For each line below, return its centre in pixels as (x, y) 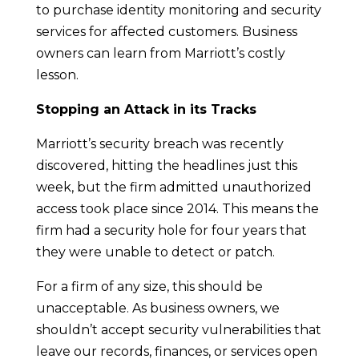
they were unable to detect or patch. (155, 252)
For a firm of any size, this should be (149, 286)
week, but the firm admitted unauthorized (173, 187)
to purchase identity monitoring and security (178, 10)
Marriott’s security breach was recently (159, 143)
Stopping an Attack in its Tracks (146, 109)
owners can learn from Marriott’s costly (160, 53)
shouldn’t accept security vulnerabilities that (178, 329)
